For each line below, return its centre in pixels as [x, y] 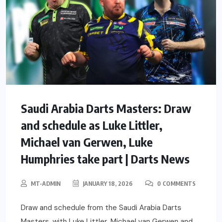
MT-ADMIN [46, 183]
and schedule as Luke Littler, [92, 125]
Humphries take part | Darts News [105, 158]
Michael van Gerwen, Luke [87, 141]
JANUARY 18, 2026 [107, 183]
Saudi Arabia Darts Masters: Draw [106, 108]
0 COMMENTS [176, 183]
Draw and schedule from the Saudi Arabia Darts [101, 207]
